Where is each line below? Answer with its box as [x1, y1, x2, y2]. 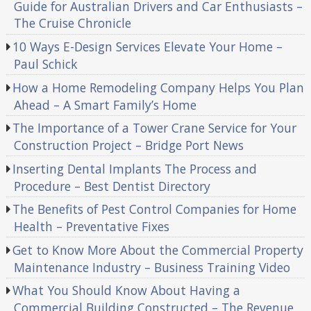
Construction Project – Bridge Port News [13, 137, 244, 154]
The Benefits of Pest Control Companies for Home [12, 201, 297, 218]
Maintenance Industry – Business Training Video [13, 258, 290, 276]
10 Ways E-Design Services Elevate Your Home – [12, 37, 283, 55]
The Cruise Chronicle [13, 15, 131, 32]
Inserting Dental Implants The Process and [12, 160, 258, 177]
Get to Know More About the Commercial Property [12, 241, 304, 258]
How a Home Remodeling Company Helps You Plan [12, 78, 305, 96]
